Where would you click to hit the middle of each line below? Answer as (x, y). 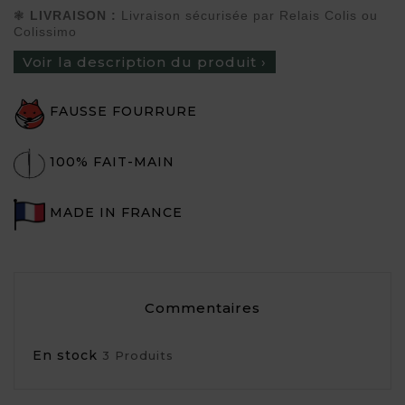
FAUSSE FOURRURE (123, 111)
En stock (65, 355)
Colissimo (45, 31)
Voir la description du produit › (145, 61)
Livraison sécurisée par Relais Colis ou (250, 15)
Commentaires (202, 307)
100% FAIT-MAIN (112, 161)
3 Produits (138, 355)
